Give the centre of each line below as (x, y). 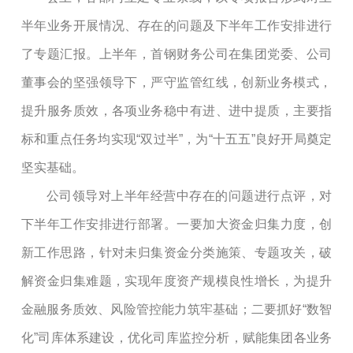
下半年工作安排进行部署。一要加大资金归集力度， (170, 224)
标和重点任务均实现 (79, 139)
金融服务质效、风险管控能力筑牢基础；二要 (149, 309)
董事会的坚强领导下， (86, 82)
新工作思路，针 (67, 252)
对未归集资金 (151, 252)
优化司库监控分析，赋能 (198, 337)
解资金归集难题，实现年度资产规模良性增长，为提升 (176, 281)
